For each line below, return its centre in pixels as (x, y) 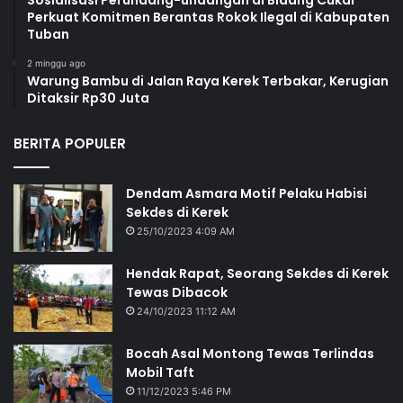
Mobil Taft (160, 372)
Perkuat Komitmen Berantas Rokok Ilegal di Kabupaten (208, 17)
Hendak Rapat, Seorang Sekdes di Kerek (257, 273)
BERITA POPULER (70, 143)
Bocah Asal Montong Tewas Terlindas (250, 353)
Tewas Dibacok (177, 292)
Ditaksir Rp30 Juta (88, 98)
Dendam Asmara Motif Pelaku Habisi (246, 193)
